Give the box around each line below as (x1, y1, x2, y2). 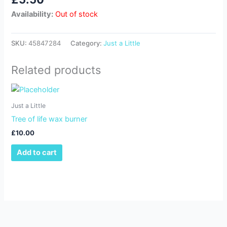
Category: (70, 39, 104, 47)
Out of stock (55, 9, 98, 19)
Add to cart (17, 148, 57, 158)
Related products (11, 63, 101, 77)
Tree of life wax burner (11, 115, 88, 124)
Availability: (11, 9, 54, 19)
